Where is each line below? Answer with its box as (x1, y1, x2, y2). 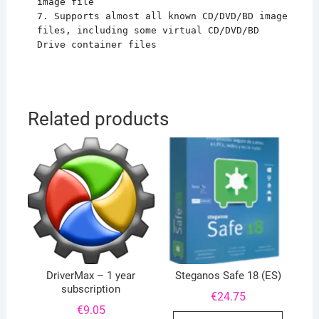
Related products (27, 108, 169, 130)
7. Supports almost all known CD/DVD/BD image (36, 11, 288, 22)
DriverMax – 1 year (46, 269, 136, 283)
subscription (61, 283, 121, 296)
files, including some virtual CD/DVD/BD (36, 25, 259, 36)
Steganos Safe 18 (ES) (174, 269, 281, 283)
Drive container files (36, 39, 157, 51)
